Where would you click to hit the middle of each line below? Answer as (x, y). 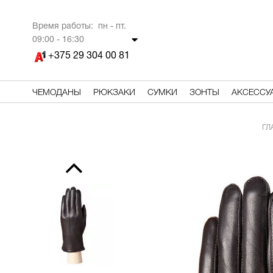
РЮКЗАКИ (114, 93)
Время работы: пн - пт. (79, 27)
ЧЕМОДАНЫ (56, 93)
